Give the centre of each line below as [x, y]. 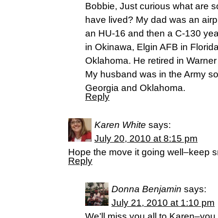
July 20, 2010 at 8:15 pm [146, 138]
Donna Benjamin [146, 189]
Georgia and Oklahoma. [135, 88]
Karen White [120, 125]
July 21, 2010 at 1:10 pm [163, 203]
